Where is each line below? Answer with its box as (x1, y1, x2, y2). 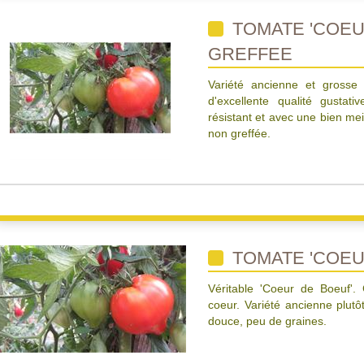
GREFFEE (208, 44, 292, 64)
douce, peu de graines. (208, 314, 327, 327)
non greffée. (208, 127, 271, 140)
